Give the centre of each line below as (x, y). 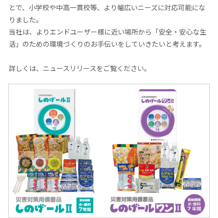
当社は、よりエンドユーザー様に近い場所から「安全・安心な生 (108, 32)
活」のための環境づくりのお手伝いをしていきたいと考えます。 (107, 44)
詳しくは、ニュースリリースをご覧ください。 (80, 68)
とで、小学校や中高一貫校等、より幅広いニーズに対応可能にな (107, 7)
